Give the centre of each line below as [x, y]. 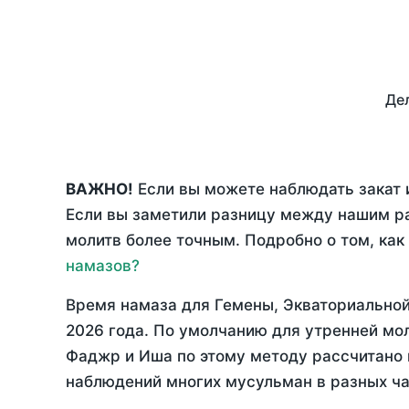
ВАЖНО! [100, 189]
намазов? [103, 266]
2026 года [105, 331]
